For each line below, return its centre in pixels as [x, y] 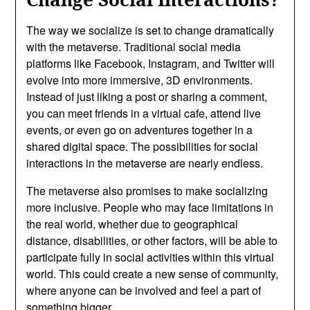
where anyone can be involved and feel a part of [144, 290]
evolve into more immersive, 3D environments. [140, 80]
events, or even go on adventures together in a [140, 129]
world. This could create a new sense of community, [153, 273]
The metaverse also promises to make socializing [147, 190]
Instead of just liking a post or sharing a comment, [147, 96]
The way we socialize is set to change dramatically [151, 30]
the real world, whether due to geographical [133, 224]
